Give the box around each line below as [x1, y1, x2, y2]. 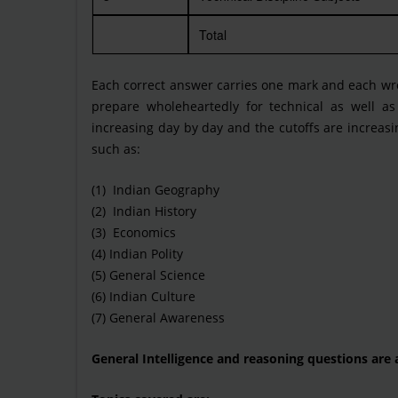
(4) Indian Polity [92, 245, 183, 262]
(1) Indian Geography [92, 181, 219, 198]
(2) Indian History [92, 203, 196, 219]
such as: [92, 140, 140, 157]
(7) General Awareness [92, 309, 225, 326]
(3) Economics [92, 224, 176, 241]
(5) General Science [92, 267, 205, 283]
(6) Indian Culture [92, 288, 195, 305]
